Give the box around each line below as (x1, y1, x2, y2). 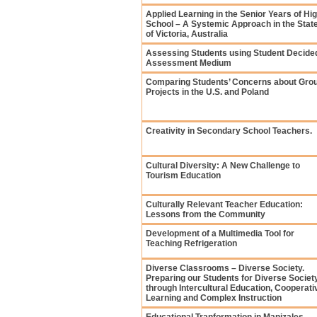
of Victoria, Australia (146, 29, 228, 39)
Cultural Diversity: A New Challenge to (146, 161, 300, 171)
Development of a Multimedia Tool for (146, 229, 294, 238)
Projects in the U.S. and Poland (146, 87, 269, 97)
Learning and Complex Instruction (146, 293, 282, 303)
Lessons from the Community (146, 209, 265, 219)
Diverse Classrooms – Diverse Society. (146, 263, 304, 273)
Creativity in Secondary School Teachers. (146, 126, 312, 136)
